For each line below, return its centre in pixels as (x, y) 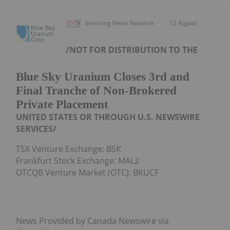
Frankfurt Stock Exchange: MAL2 (78, 161)
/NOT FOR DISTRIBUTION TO (124, 50)
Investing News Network (120, 23)
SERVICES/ (36, 129)
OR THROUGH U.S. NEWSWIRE (140, 117)
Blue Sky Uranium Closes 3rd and (103, 77)
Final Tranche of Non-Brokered (96, 91)
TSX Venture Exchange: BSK (69, 149)
